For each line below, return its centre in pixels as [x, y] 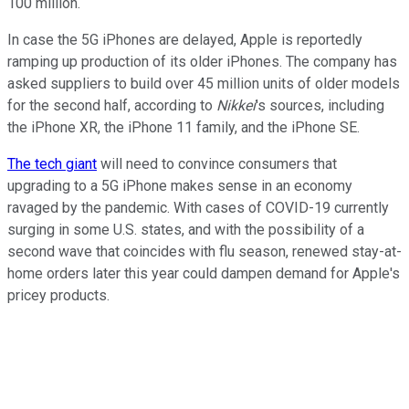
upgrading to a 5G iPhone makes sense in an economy [180, 185]
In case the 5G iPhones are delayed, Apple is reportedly [185, 39]
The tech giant [52, 163]
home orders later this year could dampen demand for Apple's [204, 273]
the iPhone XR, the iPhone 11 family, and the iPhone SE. [184, 127]
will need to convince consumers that [217, 163]
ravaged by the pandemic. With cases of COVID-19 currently [198, 207]
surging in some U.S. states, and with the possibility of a [186, 229]
